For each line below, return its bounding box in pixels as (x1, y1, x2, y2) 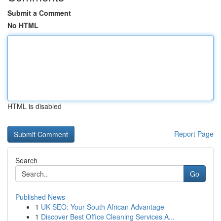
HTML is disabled (7, 101, 62, 111)
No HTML (7, 20, 38, 30)
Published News (15, 192, 65, 202)
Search (15, 155, 37, 165)
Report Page (174, 129, 214, 139)
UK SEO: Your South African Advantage (41, 202, 164, 212)
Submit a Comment (7, 8, 71, 18)
